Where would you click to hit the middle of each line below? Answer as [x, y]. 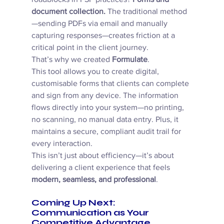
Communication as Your [91, 213]
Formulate [129, 59]
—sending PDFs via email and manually [100, 23]
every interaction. [63, 143]
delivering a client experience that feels [101, 167]
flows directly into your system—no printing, [108, 107]
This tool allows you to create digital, [96, 71]
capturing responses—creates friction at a [104, 35]
